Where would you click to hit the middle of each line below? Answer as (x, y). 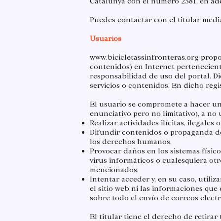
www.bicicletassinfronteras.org (144, 57)
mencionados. (114, 170)
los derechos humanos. (131, 142)
